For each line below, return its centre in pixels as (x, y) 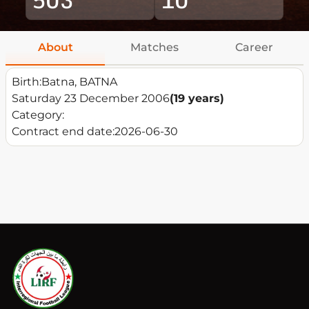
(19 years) (197, 99)
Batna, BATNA (79, 82)
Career (254, 48)
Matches (154, 48)
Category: (38, 115)
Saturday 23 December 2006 (91, 99)
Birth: (27, 82)
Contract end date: (63, 132)
